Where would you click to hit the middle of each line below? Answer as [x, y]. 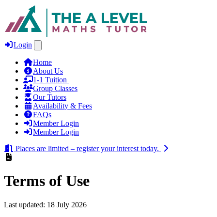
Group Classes [55, 88]
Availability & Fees [62, 106]
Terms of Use [47, 181]
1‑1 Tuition [51, 80]
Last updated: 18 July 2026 [45, 204]
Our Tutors [50, 97]
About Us [48, 71]
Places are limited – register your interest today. [87, 148]
